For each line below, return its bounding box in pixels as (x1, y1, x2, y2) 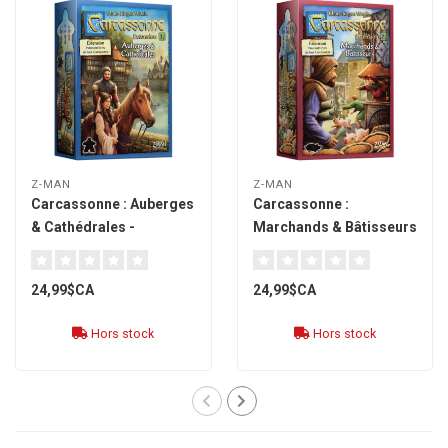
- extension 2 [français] (252, 241, 404, 258)
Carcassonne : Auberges (31, 195, 194, 212)
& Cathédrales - (31, 218, 135, 235)
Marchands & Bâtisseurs (252, 218, 417, 235)
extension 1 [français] (31, 241, 173, 258)
